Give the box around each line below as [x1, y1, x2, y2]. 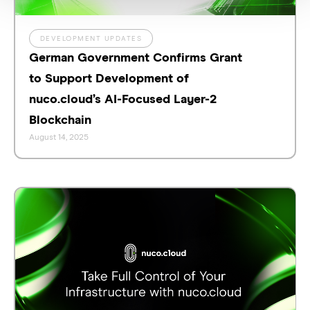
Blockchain [28, 113, 91, 127]
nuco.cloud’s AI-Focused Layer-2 [28, 93, 217, 106]
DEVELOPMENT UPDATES [39, 35, 142, 42]
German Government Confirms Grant [28, 51, 242, 64]
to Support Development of [28, 72, 189, 85]
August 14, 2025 [28, 133, 89, 142]
